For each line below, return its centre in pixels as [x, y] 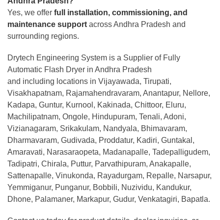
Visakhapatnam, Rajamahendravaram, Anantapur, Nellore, [109, 93]
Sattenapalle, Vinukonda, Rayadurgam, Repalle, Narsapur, [110, 175]
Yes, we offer [31, 12]
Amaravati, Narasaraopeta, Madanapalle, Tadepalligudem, [109, 152]
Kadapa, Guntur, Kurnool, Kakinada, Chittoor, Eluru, [97, 105]
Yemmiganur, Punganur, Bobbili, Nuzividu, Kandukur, [99, 187]
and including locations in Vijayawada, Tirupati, [89, 81]
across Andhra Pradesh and [136, 24]
